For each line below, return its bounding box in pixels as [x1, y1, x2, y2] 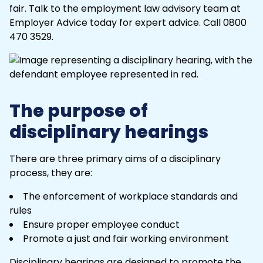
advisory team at [160, 1, 241, 15]
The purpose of [9, 98, 148, 123]
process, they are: [9, 166, 92, 180]
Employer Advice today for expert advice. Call [9, 15, 223, 29]
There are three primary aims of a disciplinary [9, 151, 221, 166]
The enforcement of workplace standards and [23, 189, 238, 203]
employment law [81, 1, 160, 15]
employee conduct [92, 217, 180, 231]
